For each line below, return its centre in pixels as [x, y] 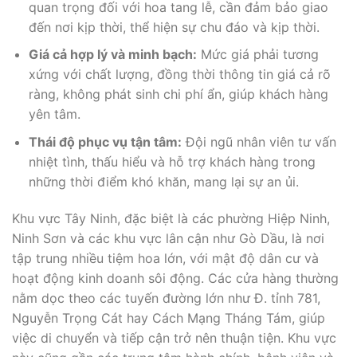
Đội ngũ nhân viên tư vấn [259, 141]
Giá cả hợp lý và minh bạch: [112, 55]
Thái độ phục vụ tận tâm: [105, 141]
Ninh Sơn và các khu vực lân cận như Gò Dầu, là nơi [168, 238]
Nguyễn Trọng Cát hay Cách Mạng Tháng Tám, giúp [169, 318]
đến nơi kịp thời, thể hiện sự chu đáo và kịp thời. [174, 27]
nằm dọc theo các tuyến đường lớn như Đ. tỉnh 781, [166, 298]
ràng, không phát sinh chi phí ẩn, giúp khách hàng [178, 94]
